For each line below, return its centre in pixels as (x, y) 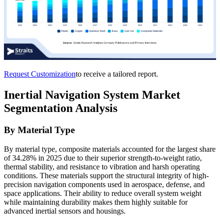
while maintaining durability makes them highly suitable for (96, 202)
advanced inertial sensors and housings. (65, 211)
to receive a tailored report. (117, 74)
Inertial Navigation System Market (92, 95)
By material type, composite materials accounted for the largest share (110, 149)
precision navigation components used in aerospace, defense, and (104, 184)
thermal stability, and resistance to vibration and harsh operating (102, 166)
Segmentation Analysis (61, 108)
